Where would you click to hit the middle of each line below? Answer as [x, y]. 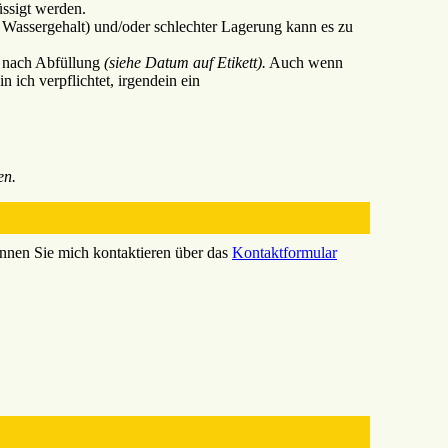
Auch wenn [304, 63]
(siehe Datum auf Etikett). [185, 63]
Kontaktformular [284, 253]
